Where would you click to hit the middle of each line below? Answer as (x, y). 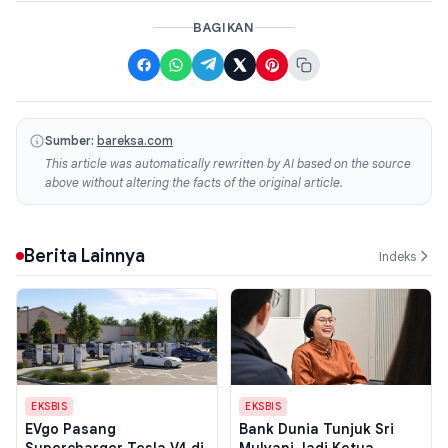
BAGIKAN (224, 28)
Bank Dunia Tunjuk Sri (316, 429)
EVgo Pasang (70, 429)
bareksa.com (135, 141)
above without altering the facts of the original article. (194, 183)
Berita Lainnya (84, 256)
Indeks (397, 256)
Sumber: (69, 141)
